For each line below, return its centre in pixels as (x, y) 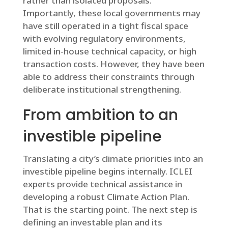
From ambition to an (100, 115)
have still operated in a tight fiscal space (105, 26)
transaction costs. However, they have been (113, 64)
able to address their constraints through (108, 77)
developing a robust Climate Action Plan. (106, 197)
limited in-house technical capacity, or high (109, 51)
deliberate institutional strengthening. (102, 89)
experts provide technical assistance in (102, 184)
